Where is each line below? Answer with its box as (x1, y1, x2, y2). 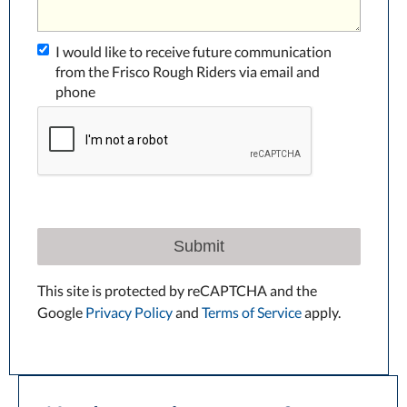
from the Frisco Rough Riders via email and (55, 63, 320, 81)
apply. (302, 303, 341, 322)
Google (37, 303, 85, 322)
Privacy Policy (85, 303, 173, 322)
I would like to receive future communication (55, 43, 332, 61)
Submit (174, 237, 224, 256)
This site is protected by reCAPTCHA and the (37, 282, 317, 300)
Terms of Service (202, 303, 302, 322)
